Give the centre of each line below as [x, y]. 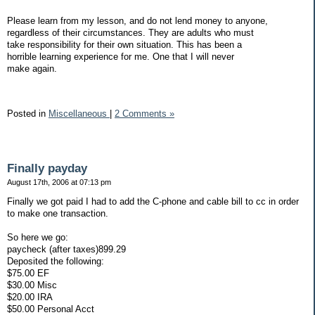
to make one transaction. [58, 214]
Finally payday [47, 169]
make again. [32, 68]
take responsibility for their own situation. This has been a [124, 44]
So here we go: [38, 238]
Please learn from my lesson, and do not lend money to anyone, [137, 20]
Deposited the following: [56, 262]
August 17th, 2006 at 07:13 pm [59, 182]
